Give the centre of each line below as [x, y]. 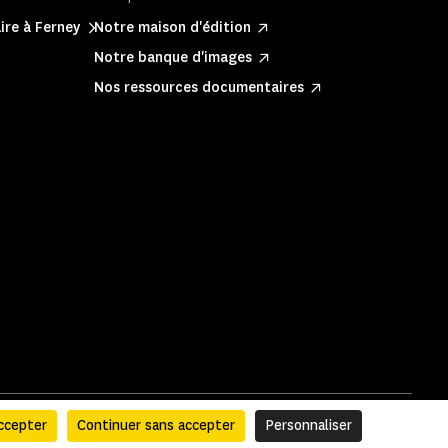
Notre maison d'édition [172, 27]
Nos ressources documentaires [199, 87]
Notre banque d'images [173, 57]
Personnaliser [308, 425]
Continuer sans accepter [155, 425]
